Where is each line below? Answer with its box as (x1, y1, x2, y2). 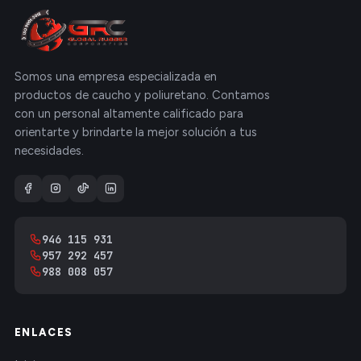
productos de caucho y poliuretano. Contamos (15, 88, 270, 103)
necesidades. (15, 143, 84, 159)
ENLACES (15, 326, 73, 339)
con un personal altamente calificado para (15, 106, 243, 122)
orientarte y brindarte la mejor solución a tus (15, 125, 257, 140)
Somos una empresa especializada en (15, 69, 217, 85)
